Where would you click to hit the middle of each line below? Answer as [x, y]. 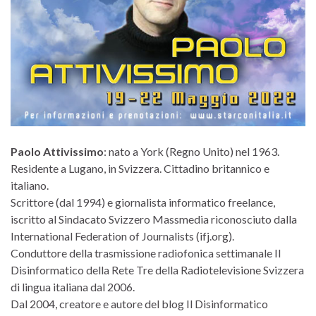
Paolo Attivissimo [57, 151]
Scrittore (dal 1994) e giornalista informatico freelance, [143, 202]
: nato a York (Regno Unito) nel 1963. [192, 151]
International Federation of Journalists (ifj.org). [122, 236]
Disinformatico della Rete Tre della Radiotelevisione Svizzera [157, 269]
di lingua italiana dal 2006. [73, 286]
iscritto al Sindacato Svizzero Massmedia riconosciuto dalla [154, 219]
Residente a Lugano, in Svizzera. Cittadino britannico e [140, 168]
